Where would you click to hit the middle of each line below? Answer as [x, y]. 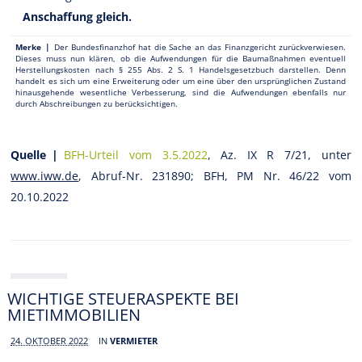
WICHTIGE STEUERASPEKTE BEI [124, 298]
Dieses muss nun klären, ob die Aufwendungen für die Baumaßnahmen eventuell [181, 58]
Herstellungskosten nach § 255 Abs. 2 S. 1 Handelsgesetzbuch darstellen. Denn [181, 69]
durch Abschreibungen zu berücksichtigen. [97, 103]
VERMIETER [134, 340]
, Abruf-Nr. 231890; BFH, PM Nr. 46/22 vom [215, 175]
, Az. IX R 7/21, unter [279, 154]
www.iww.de [45, 175]
